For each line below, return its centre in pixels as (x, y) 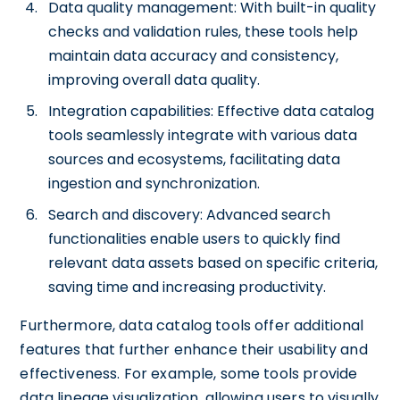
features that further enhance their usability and (194, 350)
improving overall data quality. (154, 80)
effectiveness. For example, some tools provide (189, 374)
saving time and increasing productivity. (187, 287)
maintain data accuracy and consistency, (194, 56)
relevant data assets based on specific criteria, (213, 263)
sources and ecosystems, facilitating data (195, 159)
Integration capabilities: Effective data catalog (212, 111)
